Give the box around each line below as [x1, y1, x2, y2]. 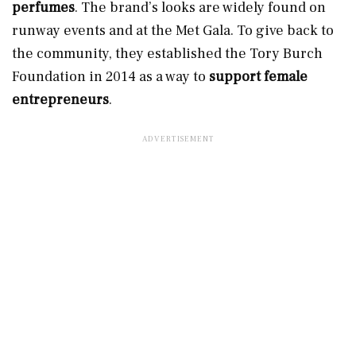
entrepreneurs [12, 90, 109, 109]
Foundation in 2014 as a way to [12, 67, 209, 86]
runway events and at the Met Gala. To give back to [12, 21, 334, 40]
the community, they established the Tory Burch [12, 44, 323, 63]
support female [209, 67, 308, 86]
